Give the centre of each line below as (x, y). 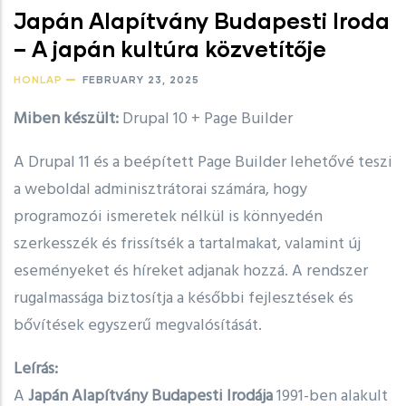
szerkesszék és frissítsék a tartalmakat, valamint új (187, 245)
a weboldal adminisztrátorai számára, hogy (160, 190)
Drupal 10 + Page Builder (206, 120)
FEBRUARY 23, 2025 (139, 80)
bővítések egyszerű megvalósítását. (138, 326)
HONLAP (38, 80)
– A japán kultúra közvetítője (170, 49)
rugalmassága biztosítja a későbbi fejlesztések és (184, 299)
